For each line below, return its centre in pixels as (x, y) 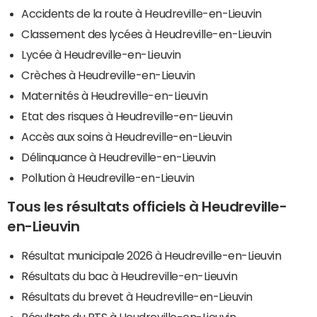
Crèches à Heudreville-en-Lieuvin (108, 75)
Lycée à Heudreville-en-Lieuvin (101, 54)
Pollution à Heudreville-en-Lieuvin (108, 177)
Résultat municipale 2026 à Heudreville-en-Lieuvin (151, 255)
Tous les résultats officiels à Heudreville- (147, 206)
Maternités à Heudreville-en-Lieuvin (115, 95)
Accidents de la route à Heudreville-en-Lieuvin (142, 13)
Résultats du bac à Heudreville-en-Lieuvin (129, 276)
